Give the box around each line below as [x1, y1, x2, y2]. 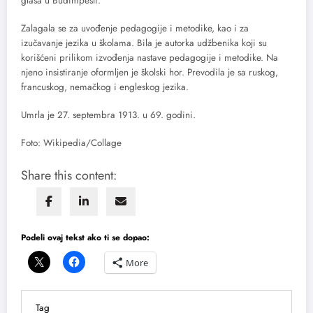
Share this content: [21, 166, 117, 185]
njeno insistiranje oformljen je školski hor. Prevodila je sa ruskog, [21, 65, 278, 79]
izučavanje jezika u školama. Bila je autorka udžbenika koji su [21, 36, 267, 50]
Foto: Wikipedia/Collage [21, 136, 122, 150]
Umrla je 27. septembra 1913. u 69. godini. [21, 108, 196, 122]
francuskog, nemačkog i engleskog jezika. [21, 80, 189, 94]
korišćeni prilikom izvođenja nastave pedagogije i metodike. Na [21, 50, 278, 64]
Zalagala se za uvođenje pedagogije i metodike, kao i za [21, 21, 249, 35]
